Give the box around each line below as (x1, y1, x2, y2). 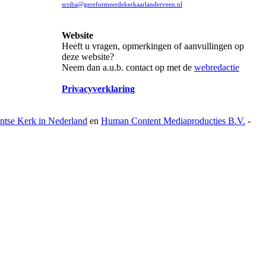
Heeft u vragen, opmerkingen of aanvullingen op (62, 41, 244, 51)
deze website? (62, 52, 114, 62)
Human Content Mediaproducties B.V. (101, 116, 245, 126)
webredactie (194, 62, 239, 72)
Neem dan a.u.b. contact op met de (62, 62, 194, 72)
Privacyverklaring (62, 84, 135, 94)
